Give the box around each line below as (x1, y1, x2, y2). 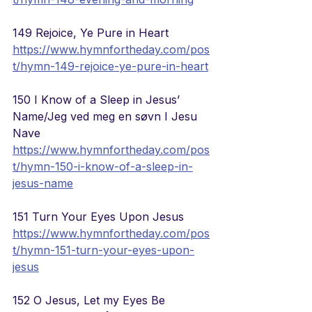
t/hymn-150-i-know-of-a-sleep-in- (13, 159, 193, 174)
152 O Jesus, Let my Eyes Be (13, 293, 169, 308)
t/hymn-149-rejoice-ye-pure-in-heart (13, 59, 208, 74)
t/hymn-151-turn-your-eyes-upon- (13, 243, 194, 258)
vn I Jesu (148, 109, 201, 124)
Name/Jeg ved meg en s (13, 109, 141, 124)
